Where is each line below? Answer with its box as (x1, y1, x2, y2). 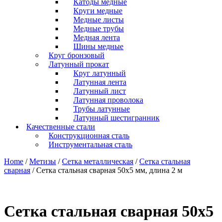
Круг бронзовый (49, 51, 105, 59)
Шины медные (73, 42, 123, 51)
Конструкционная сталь (49, 131, 129, 140)
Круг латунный (73, 69, 126, 77)
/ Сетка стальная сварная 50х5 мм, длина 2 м (30, 166, 184, 174)
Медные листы (73, 15, 124, 24)
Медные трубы (73, 24, 124, 33)
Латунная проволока (73, 96, 143, 104)
